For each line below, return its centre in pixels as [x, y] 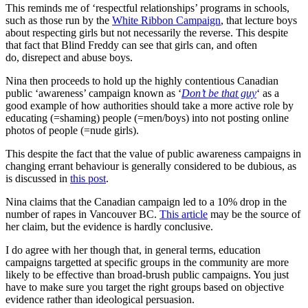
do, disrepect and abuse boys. [69, 57]
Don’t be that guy [219, 93]
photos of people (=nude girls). [72, 130]
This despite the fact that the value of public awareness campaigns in [153, 153]
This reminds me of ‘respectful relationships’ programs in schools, [147, 8]
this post [88, 178]
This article [184, 214]
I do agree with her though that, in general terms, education [133, 250]
